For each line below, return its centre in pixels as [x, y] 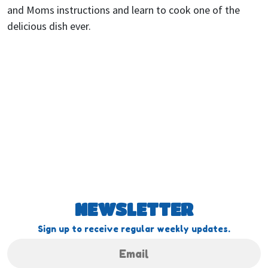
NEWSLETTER [134, 209]
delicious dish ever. [49, 26]
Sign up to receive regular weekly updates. [134, 229]
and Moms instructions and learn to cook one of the [124, 10]
